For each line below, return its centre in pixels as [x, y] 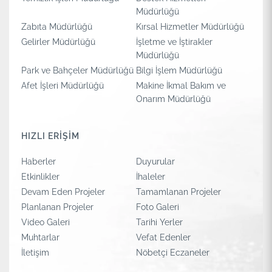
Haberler [39, 161]
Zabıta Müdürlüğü [57, 27]
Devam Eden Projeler [63, 192]
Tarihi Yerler [159, 222]
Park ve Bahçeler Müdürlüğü [77, 70]
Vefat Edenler [163, 237]
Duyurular [155, 161]
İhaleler [151, 177]
